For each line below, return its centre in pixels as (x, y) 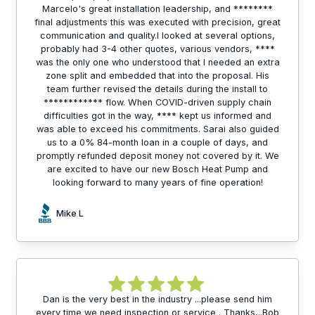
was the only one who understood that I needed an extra (157, 63)
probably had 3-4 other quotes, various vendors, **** (157, 49)
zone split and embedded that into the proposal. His (157, 76)
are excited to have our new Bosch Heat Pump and (157, 169)
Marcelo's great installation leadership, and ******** (157, 9)
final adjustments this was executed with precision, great (157, 22)
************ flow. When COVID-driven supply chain (157, 103)
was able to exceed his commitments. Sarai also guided (157, 129)
